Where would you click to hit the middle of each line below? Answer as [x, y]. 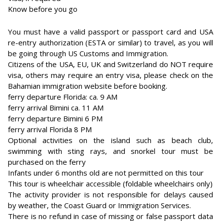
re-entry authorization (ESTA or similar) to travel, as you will [110, 42]
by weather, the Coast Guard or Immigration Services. [99, 205]
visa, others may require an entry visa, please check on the [110, 75]
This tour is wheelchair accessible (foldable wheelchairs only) [110, 184]
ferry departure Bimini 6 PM [55, 118]
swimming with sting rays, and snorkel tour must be [110, 151]
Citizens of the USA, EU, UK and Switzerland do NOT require [110, 64]
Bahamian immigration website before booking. [88, 86]
